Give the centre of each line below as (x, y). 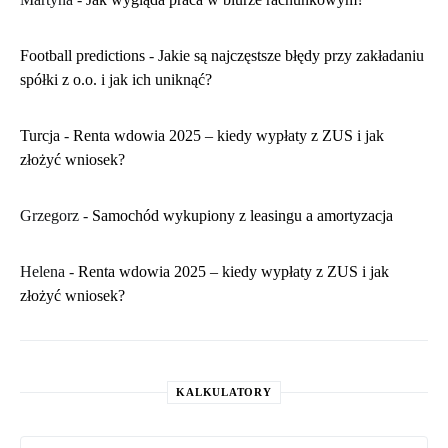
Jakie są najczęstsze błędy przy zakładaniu (291, 56)
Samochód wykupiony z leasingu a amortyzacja (242, 216)
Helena (42, 272)
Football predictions (82, 56)
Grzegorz (49, 216)
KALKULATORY (224, 392)
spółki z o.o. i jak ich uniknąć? (116, 80)
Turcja (40, 136)
